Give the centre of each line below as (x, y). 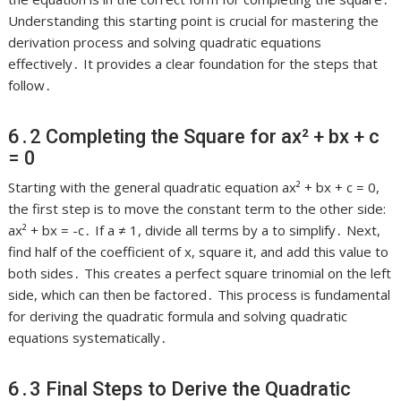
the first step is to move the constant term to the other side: (197, 209)
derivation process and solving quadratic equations (165, 43)
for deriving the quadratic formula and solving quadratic (178, 316)
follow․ (30, 85)
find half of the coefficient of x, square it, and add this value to (199, 252)
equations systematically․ (88, 338)
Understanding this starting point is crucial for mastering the (194, 21)
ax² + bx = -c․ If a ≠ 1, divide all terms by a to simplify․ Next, (195, 230)
